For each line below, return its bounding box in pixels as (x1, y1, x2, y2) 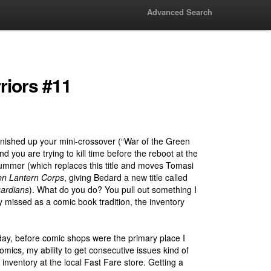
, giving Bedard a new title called (64, 171, 188, 183)
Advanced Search (147, 6, 212, 18)
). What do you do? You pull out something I (29, 183, 197, 195)
